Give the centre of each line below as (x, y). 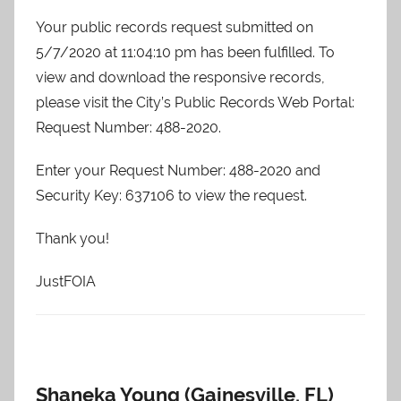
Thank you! (73, 239)
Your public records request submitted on (175, 27)
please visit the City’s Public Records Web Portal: (195, 102)
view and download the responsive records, (180, 77)
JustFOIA (66, 282)
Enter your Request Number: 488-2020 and (178, 171)
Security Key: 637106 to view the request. (171, 196)
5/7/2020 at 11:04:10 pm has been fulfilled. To (185, 52)
